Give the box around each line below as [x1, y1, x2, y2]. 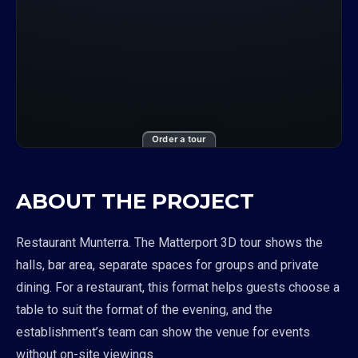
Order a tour [152, 133, 206, 145]
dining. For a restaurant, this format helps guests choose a [16, 280, 340, 295]
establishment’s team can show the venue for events [16, 324, 310, 340]
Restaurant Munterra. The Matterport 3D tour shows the [16, 235, 323, 250]
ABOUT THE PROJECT [16, 189, 254, 214]
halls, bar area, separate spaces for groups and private [16, 257, 319, 272]
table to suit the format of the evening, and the [16, 302, 272, 317]
